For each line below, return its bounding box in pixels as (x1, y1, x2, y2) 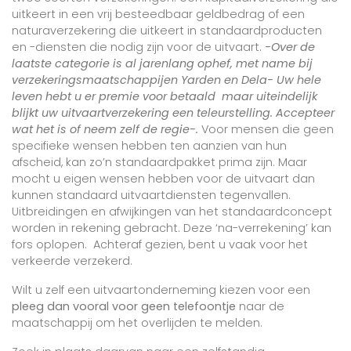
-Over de (265, 39, 315, 55)
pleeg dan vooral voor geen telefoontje (12, 299, 236, 314)
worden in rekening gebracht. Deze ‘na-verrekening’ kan (12, 220, 331, 236)
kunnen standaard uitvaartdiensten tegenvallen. (12, 187, 291, 203)
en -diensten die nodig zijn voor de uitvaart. (12, 39, 265, 55)
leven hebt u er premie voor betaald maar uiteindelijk (12, 89, 317, 104)
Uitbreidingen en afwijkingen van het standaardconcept (12, 204, 332, 219)
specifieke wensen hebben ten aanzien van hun (12, 138, 287, 154)
